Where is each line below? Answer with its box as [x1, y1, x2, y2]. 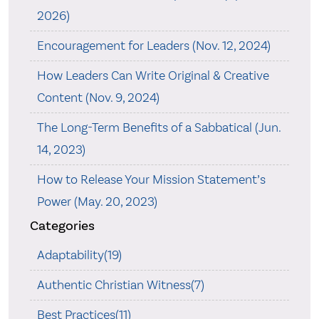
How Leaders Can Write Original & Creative [36, 68, 269, 83]
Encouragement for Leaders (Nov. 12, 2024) [36, 38, 271, 53]
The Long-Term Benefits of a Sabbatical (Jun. [36, 120, 281, 135]
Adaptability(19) [36, 247, 122, 263]
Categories [29, 217, 95, 234]
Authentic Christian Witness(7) [36, 277, 204, 293]
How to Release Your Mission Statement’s [36, 172, 266, 187]
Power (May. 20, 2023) [36, 194, 157, 209]
